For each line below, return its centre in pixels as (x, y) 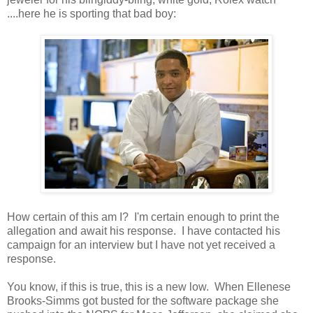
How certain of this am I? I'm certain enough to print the (143, 217)
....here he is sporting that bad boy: (92, 13)
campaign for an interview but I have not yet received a (141, 245)
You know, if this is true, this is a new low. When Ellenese (149, 286)
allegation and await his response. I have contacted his (144, 231)
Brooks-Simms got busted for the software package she (143, 300)
